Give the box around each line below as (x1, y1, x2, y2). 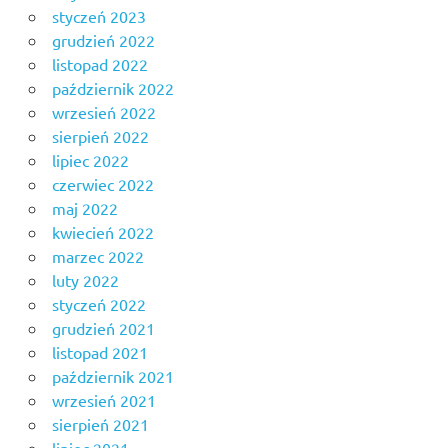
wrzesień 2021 (51, 390, 156, 411)
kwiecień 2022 (51, 222, 154, 243)
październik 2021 (51, 366, 174, 387)
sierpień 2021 (51, 414, 149, 435)
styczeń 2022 (51, 294, 146, 315)
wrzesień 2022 (51, 102, 156, 123)
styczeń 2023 (51, 6, 146, 27)
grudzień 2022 (51, 30, 155, 51)
